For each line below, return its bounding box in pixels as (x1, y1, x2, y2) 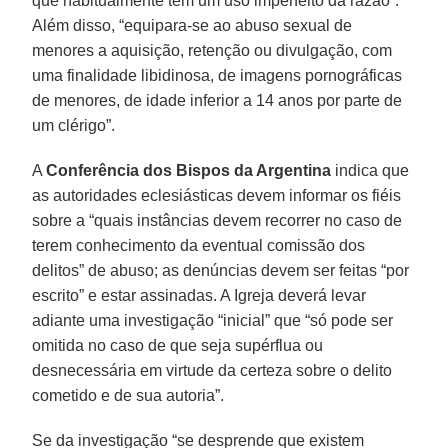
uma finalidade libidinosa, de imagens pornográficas (32, 66, 403, 84)
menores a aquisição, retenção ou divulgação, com (32, 41, 393, 59)
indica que (331, 161, 410, 179)
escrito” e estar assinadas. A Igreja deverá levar (32, 286, 367, 304)
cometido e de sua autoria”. (32, 386, 225, 404)
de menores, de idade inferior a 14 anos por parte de (32, 91, 403, 109)
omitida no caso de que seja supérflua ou (32, 336, 324, 354)
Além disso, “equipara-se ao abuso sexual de (32, 16, 353, 34)
